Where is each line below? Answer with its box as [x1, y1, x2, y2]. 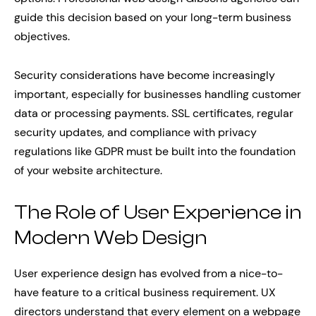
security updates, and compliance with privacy [14, 124, 257, 140]
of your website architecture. [14, 162, 162, 178]
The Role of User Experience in [14, 200, 302, 224]
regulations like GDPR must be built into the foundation [14, 143, 296, 159]
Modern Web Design [14, 226, 207, 249]
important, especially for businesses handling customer [14, 86, 301, 102]
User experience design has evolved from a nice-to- [14, 266, 283, 281]
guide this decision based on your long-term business [14, 9, 291, 25]
